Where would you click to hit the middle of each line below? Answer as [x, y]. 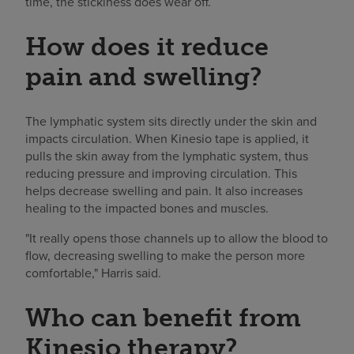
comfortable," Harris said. [93, 273]
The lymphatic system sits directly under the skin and [171, 121]
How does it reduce [147, 46]
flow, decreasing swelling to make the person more [165, 256]
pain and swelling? [143, 76]
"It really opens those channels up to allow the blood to [177, 238]
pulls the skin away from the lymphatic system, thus [167, 156]
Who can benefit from [163, 318]
